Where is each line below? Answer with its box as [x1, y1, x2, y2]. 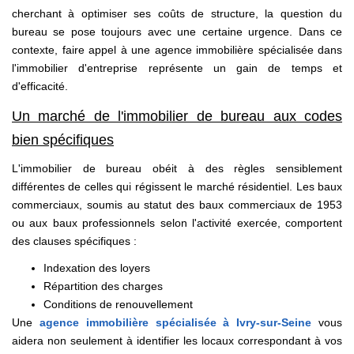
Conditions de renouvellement [43, 297, 193, 311]
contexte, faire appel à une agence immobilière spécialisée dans [12, 43, 342, 57]
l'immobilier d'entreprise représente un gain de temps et [12, 62, 342, 75]
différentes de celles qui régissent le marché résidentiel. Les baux [12, 180, 342, 194]
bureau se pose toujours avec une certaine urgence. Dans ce [12, 25, 342, 39]
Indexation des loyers [43, 261, 150, 274]
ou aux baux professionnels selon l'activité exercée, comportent [12, 217, 342, 230]
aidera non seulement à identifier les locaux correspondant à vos [12, 333, 342, 347]
